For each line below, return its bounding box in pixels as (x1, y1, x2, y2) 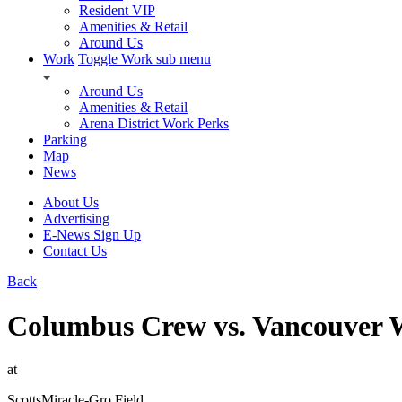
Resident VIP (79, 3, 155, 19)
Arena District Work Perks (79, 116, 229, 132)
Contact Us (43, 243, 107, 259)
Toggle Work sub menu (78, 51, 211, 67)
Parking (43, 132, 87, 148)
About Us (43, 195, 99, 211)
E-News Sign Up (43, 227, 141, 243)
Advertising (43, 211, 109, 227)
